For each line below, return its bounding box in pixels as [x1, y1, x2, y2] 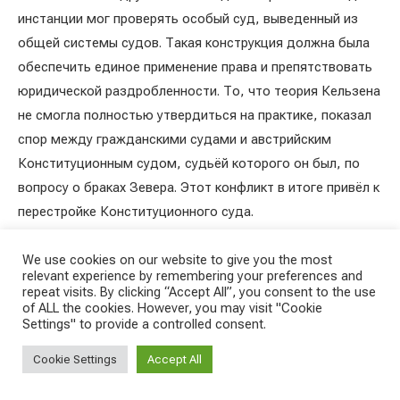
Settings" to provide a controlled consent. [22, 316, 266, 332]
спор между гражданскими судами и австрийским [18, 130, 331, 147]
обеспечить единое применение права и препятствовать [18, 58, 372, 75]
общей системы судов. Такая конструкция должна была [18, 34, 370, 51]
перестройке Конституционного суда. [18, 203, 254, 220]
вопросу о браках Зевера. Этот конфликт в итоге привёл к [18, 179, 379, 196]
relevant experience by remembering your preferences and [22, 268, 362, 284]
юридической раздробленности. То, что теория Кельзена [18, 82, 380, 99]
